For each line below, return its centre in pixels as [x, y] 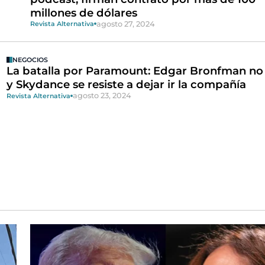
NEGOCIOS [30, 60]
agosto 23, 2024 [102, 96]
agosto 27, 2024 [125, 24]
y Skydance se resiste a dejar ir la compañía [126, 85]
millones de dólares [83, 12]
